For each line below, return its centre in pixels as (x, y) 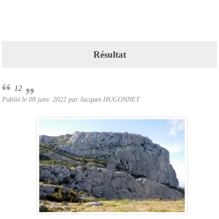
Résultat (109, 54)
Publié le (15, 99)
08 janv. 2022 (48, 99)
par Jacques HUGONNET (103, 99)
